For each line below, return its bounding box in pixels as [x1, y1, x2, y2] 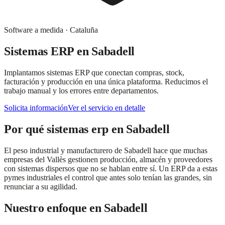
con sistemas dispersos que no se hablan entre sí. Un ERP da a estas [4, 164, 217, 173]
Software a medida [4, 26, 63, 34]
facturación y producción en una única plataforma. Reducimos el [4, 77, 208, 86]
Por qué [4, 122, 47, 136]
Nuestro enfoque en [4, 201, 104, 214]
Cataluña [70, 26, 98, 34]
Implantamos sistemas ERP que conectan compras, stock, [4, 68, 184, 77]
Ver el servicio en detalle [68, 103, 145, 112]
